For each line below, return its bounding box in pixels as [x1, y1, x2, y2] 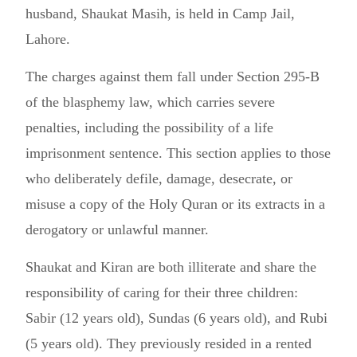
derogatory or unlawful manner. [25, 222, 209, 237]
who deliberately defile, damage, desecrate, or [25, 171, 292, 186]
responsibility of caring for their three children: [25, 284, 298, 300]
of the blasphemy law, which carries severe [25, 94, 275, 110]
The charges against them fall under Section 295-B [25, 69, 320, 84]
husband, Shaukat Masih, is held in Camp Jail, [25, 6, 295, 22]
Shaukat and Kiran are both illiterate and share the [25, 259, 316, 275]
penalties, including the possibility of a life [25, 120, 273, 135]
